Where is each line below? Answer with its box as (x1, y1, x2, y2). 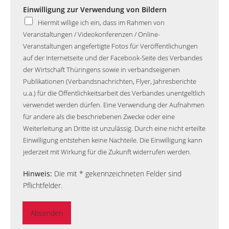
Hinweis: (23, 168, 52, 178)
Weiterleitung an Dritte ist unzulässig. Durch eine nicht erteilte (23, 123, 205, 133)
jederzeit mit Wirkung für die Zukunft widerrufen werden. (23, 147, 191, 156)
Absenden (31, 208, 63, 218)
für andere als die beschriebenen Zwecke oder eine (23, 111, 175, 121)
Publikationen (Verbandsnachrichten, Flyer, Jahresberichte (23, 76, 196, 86)
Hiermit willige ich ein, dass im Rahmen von (38, 17, 165, 27)
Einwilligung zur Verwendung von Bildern (23, 4, 167, 14)
